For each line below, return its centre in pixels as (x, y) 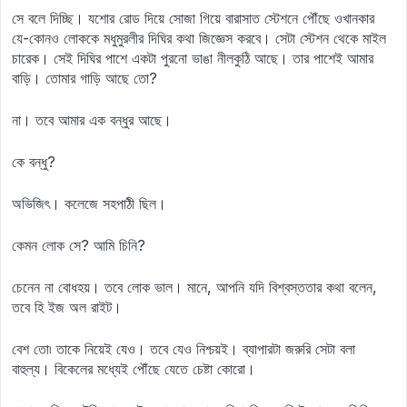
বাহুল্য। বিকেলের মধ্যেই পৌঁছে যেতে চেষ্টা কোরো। (134, 369)
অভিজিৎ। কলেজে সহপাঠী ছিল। (89, 203)
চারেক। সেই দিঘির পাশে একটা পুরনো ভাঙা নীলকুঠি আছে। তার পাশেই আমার (193, 58)
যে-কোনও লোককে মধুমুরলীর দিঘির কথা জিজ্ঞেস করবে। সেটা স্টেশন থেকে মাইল (199, 38)
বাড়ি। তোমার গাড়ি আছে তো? (84, 78)
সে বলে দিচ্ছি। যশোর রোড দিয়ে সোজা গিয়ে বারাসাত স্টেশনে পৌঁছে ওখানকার (193, 18)
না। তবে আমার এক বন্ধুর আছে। (92, 120)
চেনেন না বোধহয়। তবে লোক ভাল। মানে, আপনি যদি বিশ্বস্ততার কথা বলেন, (194, 287)
